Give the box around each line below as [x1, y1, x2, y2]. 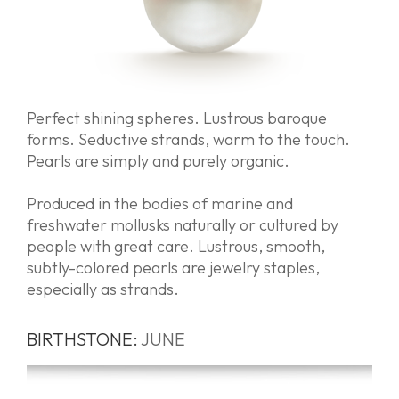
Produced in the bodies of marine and [27, 192, 293, 214]
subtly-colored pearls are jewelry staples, [27, 256, 320, 278]
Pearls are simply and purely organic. [27, 150, 289, 171]
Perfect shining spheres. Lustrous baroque [27, 107, 327, 128]
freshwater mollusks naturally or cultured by [27, 214, 338, 235]
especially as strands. [27, 278, 179, 299]
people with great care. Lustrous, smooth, [27, 235, 325, 256]
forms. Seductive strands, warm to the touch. [27, 128, 350, 150]
